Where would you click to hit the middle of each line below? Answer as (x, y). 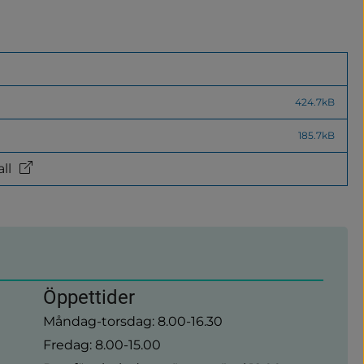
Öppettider (89, 297)
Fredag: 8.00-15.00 (102, 344)
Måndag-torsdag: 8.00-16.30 (132, 321)
